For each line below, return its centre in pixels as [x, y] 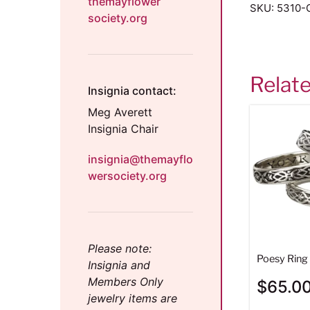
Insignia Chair [123, 128]
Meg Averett [120, 112]
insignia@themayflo [140, 159]
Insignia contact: [132, 90]
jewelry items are [133, 298]
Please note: [120, 248]
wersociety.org [127, 175]
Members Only [126, 281]
